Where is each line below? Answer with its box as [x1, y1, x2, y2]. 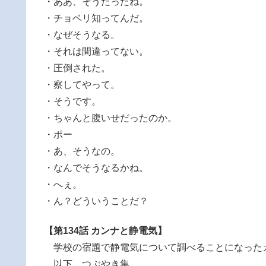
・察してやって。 [44, 79, 120, 90]
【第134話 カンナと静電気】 [44, 226, 167, 236]
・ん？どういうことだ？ [44, 195, 148, 206]
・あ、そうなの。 [44, 145, 120, 156]
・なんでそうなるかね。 [44, 162, 148, 173]
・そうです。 [44, 96, 101, 106]
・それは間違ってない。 [44, 46, 148, 56]
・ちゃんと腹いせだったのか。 [44, 112, 177, 123]
